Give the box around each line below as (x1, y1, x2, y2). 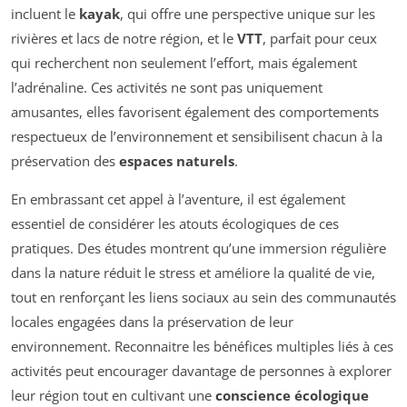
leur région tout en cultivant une (11, 385, 215, 404)
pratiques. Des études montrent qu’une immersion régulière (11, 238, 386, 257)
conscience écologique (215, 385, 369, 404)
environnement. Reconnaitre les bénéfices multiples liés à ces (11, 336, 393, 355)
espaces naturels (119, 151, 234, 170)
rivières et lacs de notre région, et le (11, 28, 237, 47)
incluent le (11, 4, 79, 23)
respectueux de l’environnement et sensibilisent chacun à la (11, 126, 382, 145)
